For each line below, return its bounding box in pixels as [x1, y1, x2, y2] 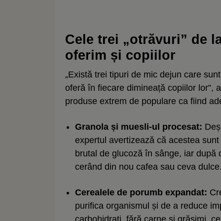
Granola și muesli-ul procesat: [75, 121, 202, 132]
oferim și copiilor [65, 47, 176, 63]
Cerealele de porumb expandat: [75, 187, 207, 197]
